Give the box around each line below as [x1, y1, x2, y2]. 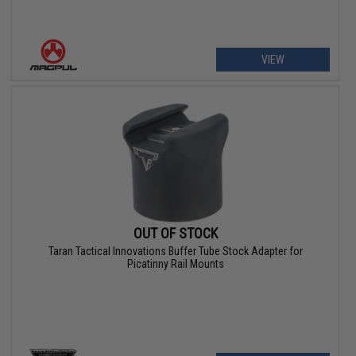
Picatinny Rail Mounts [126, 257, 224, 271]
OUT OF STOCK [133, 225, 218, 242]
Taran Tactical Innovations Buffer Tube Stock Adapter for [48, 245, 303, 258]
